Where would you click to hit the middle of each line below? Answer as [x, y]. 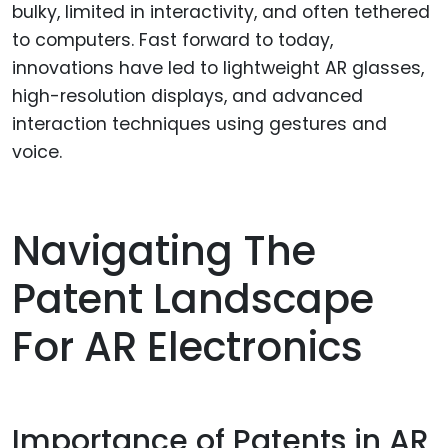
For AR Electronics [187, 346]
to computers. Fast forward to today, [172, 40]
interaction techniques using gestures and [199, 124]
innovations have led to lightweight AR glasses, [218, 68]
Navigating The [164, 250]
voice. [37, 152]
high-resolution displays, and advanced [187, 96]
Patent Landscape [193, 298]
